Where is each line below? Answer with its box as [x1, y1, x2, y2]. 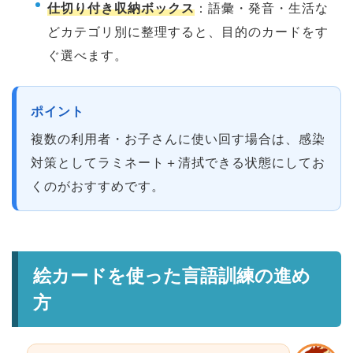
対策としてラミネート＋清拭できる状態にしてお [30, 154, 325, 170]
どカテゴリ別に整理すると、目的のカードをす [47, 24, 329, 40]
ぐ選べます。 [47, 47, 128, 64]
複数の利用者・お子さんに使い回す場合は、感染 [30, 130, 325, 147]
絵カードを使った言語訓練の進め [32, 264, 310, 287]
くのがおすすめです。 [30, 177, 165, 194]
